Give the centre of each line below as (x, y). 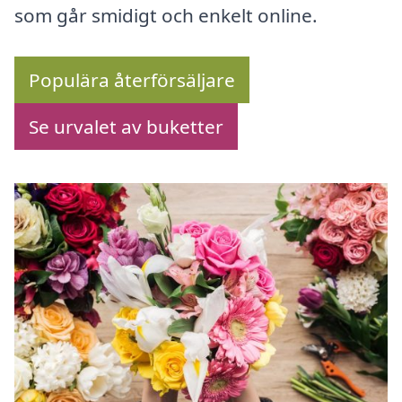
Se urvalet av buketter (126, 127)
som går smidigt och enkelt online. (166, 16)
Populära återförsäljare (132, 80)
